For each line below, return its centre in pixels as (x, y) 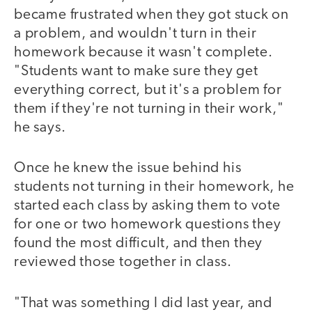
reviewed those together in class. (123, 263)
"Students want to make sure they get (136, 71)
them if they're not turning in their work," (149, 109)
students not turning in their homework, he (154, 187)
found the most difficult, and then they (139, 244)
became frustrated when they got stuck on (151, 15)
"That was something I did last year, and (143, 303)
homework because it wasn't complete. (143, 52)
